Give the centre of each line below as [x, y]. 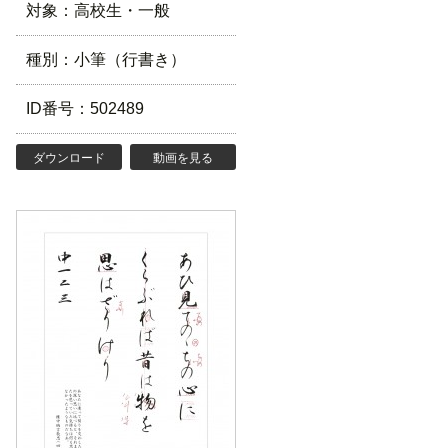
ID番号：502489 [85, 108]
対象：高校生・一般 [98, 10]
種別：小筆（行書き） [106, 59]
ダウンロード [68, 158]
